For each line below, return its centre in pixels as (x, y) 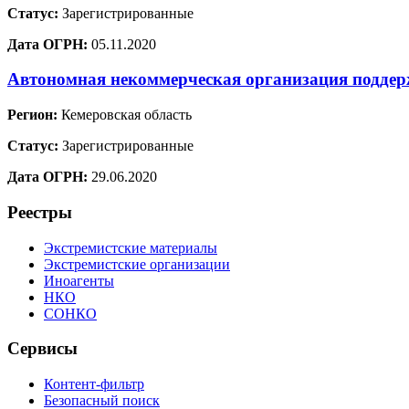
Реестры (40, 212)
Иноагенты (79, 280)
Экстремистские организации (137, 264)
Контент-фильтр (94, 384)
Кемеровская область (125, 115)
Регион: (32, 115)
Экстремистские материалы (131, 247)
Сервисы (42, 349)
